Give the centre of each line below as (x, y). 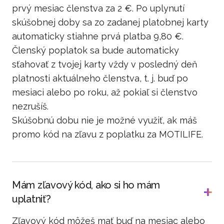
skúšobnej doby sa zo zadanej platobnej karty (110, 22)
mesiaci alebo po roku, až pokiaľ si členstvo (105, 92)
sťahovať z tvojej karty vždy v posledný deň (105, 64)
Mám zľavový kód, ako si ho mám (86, 185)
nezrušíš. (30, 106)
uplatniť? (31, 199)
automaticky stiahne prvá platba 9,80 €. (98, 36)
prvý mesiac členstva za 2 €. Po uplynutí (98, 8)
